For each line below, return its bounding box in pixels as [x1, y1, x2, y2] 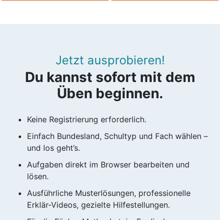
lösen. [27, 171, 49, 181]
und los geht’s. [27, 142, 80, 153]
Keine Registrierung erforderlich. [27, 114, 146, 124]
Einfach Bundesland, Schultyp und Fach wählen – [27, 131, 208, 141]
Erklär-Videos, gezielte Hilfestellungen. [27, 199, 170, 210]
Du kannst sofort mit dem [25, 68, 195, 85]
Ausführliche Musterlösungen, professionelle [27, 188, 191, 198]
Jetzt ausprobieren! [55, 53, 165, 67]
